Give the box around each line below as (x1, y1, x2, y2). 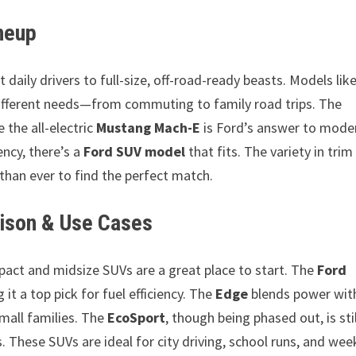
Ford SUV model (83, 142, 186, 161)
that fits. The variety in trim (185, 142, 354, 161)
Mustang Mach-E (96, 118, 201, 137)
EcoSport (107, 308, 166, 327)
